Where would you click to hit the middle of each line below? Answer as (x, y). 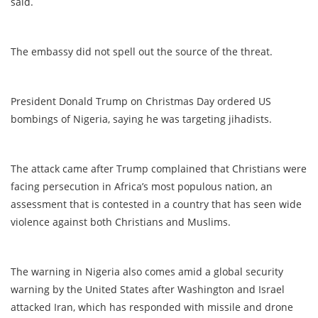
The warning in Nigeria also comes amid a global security (147, 271)
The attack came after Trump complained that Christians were (159, 168)
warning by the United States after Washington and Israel (148, 289)
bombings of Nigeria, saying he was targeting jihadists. (141, 119)
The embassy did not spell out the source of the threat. (142, 51)
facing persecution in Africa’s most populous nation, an (142, 186)
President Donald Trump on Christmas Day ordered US (141, 101)
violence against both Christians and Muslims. (121, 221)
